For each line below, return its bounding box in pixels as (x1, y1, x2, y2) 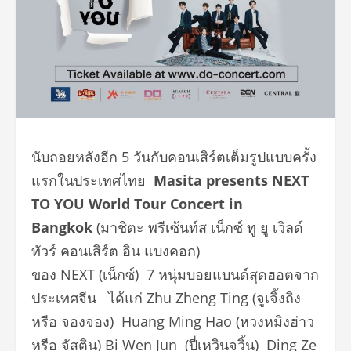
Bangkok (31, 217, 92, 237)
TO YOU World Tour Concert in (31, 194, 243, 213)
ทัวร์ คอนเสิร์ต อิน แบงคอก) (31, 241, 200, 260)
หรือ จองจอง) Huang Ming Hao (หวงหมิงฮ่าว (31, 311, 314, 331)
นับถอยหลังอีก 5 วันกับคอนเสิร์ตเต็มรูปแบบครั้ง (31, 147, 317, 166)
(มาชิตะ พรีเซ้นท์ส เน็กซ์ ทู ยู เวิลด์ (92, 217, 303, 237)
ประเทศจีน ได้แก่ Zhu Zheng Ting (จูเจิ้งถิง (31, 288, 301, 307)
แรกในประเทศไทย (31, 170, 154, 190)
